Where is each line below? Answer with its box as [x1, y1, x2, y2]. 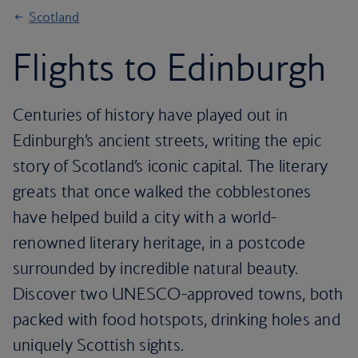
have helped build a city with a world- [13, 207, 277, 227]
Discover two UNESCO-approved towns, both [13, 284, 344, 304]
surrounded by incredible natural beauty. [13, 258, 299, 278]
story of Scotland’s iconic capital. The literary [13, 156, 328, 176]
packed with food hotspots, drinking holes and [13, 309, 340, 329]
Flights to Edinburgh [13, 45, 327, 89]
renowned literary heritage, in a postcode [13, 233, 305, 253]
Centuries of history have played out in [13, 105, 288, 125]
